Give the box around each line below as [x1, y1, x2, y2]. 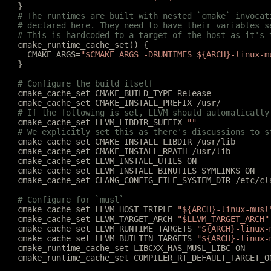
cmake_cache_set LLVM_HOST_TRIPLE [18, 204, 177, 214]
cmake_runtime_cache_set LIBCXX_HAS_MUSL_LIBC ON [18, 243, 245, 253]
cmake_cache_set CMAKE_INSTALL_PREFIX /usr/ [18, 98, 221, 108]
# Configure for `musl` [18, 195, 124, 204]
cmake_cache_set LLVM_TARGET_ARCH [18, 214, 177, 224]
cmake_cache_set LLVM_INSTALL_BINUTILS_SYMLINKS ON [18, 166, 255, 175]
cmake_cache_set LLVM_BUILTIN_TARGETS [18, 233, 197, 243]
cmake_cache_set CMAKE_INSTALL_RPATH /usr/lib [18, 146, 230, 156]
